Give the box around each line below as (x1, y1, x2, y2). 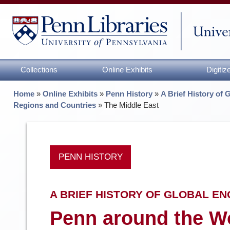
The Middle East (104, 100, 159, 109)
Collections (20, 65, 57, 74)
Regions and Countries (13, 100, 97, 109)
